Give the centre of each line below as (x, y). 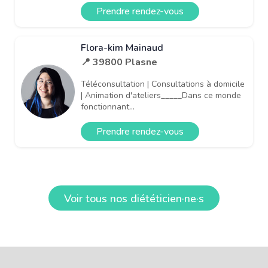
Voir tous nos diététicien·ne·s (134, 198)
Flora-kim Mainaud (122, 48)
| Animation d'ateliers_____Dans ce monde (161, 95)
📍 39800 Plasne (119, 62)
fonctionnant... (108, 106)
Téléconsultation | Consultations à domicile (163, 84)
